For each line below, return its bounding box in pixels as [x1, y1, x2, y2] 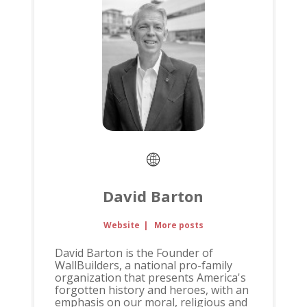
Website [103, 219, 140, 231]
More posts [153, 219, 204, 231]
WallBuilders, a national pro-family [54, 257, 232, 273]
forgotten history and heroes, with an [54, 282, 249, 297]
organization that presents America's [54, 269, 246, 285]
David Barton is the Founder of [54, 245, 213, 260]
